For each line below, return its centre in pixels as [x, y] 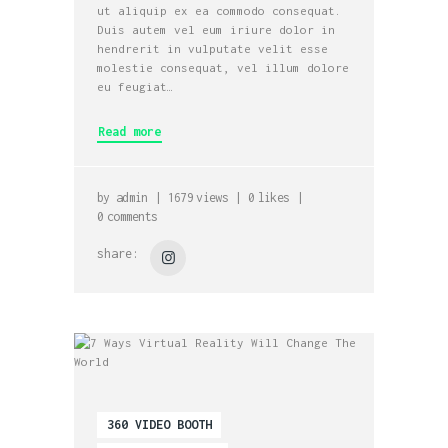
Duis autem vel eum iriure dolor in [216, 30]
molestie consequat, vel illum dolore [223, 68]
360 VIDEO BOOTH [159, 424]
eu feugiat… [136, 87]
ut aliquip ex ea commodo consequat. [220, 11]
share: [118, 253]
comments [132, 217]
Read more [130, 132]
